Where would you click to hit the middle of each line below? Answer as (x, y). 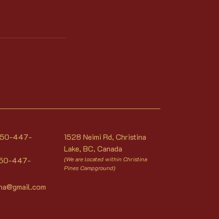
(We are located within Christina (106, 159)
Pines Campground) (90, 168)
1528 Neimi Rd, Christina (105, 137)
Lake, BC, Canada (93, 148)
